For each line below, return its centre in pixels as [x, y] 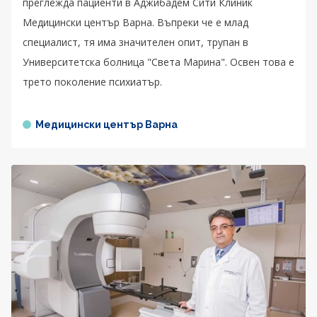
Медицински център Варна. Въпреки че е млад [136, 23]
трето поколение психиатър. [92, 82]
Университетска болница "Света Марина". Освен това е [158, 62]
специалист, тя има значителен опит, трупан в [136, 42]
